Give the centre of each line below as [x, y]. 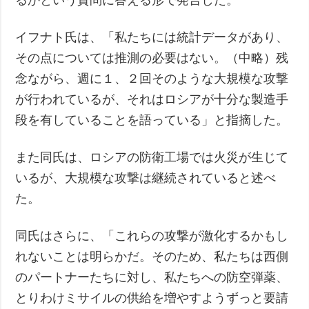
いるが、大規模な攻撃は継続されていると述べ [146, 178]
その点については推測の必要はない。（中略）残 [152, 58]
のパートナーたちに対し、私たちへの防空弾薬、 [152, 277]
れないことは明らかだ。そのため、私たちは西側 [152, 256]
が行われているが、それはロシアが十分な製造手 [152, 99]
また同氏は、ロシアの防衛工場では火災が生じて [152, 157]
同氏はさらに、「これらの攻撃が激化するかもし [152, 236]
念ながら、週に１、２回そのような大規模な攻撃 [152, 78]
